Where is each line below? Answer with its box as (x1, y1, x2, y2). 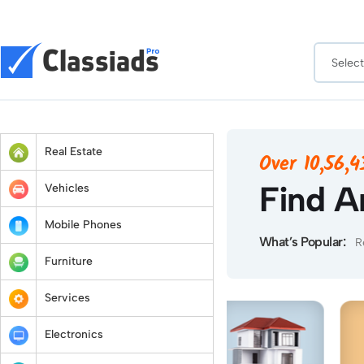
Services (45, 291, 90, 305)
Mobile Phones (45, 218, 122, 232)
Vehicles (45, 181, 89, 195)
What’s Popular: (258, 234, 346, 249)
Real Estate (45, 145, 102, 158)
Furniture (45, 254, 93, 268)
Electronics (45, 327, 103, 341)
